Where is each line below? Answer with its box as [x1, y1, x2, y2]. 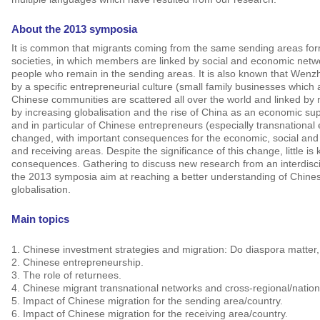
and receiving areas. [11, 145, 106, 157]
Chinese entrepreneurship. [22, 256, 144, 269]
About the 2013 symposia [11, 23, 137, 36]
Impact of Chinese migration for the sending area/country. [22, 295, 283, 307]
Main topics [11, 213, 69, 226]
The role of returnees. [22, 269, 121, 281]
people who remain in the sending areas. [11, 68, 199, 80]
